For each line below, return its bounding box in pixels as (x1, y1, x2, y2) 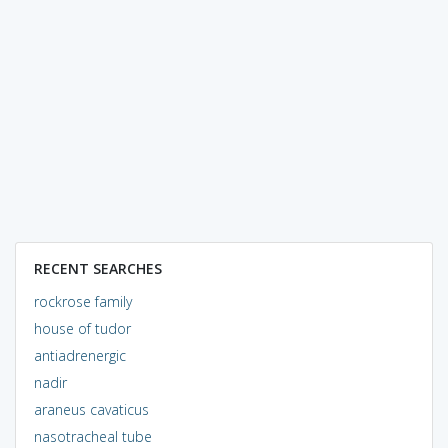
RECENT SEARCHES (33, 258, 162, 278)
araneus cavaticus (33, 399, 149, 419)
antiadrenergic (33, 345, 126, 365)
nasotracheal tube (33, 426, 152, 446)
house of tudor (33, 318, 131, 338)
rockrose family (33, 291, 132, 311)
